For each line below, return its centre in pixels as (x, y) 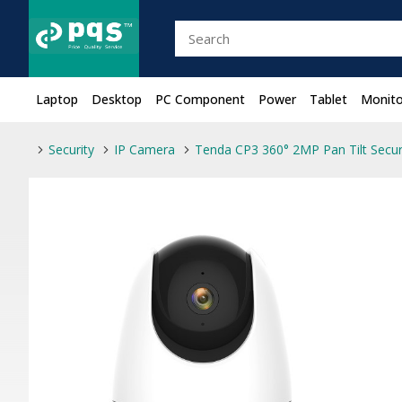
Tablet (328, 99)
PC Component (200, 99)
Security (71, 149)
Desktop (117, 99)
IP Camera (144, 149)
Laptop (57, 99)
